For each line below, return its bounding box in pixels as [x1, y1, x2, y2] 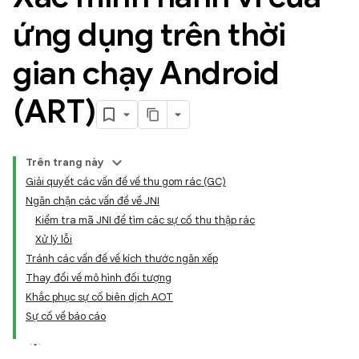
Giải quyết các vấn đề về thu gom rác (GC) [26, 175, 226, 188]
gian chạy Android [13, 53, 280, 93]
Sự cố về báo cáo [26, 309, 106, 323]
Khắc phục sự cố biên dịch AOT [26, 290, 173, 304]
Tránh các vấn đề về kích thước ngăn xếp [26, 252, 218, 265]
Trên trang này [26, 155, 104, 169]
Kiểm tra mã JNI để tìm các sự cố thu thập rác [35, 213, 255, 227]
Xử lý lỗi [35, 232, 72, 246]
